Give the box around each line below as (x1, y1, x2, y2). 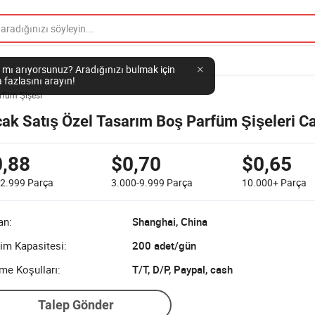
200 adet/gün (132, 238, 196, 252)
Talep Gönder (38, 297, 114, 312)
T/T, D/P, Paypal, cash (132, 262, 233, 276)
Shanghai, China (132, 214, 207, 229)
